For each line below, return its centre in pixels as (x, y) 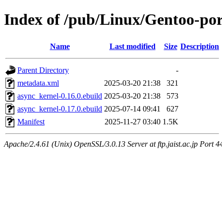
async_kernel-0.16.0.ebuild (60, 96)
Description (200, 46)
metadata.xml (38, 83)
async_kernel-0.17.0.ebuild (60, 109)
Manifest (31, 121)
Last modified (132, 46)
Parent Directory (43, 70)
